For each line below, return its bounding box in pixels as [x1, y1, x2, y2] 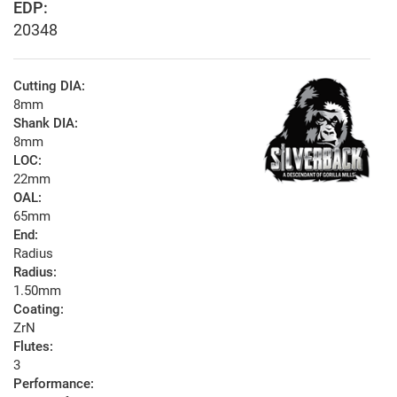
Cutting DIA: [13, 78, 85, 95]
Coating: [13, 301, 64, 318]
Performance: [13, 376, 94, 393]
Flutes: [13, 339, 53, 355]
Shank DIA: [13, 115, 78, 132]
